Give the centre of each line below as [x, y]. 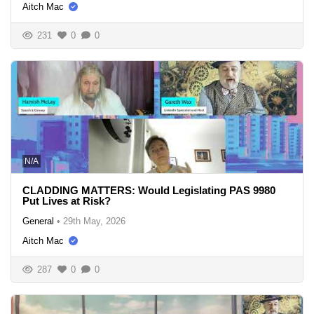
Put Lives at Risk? [67, 200]
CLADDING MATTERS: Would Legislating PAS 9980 [149, 190]
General [38, 221]
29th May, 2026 [94, 221]
